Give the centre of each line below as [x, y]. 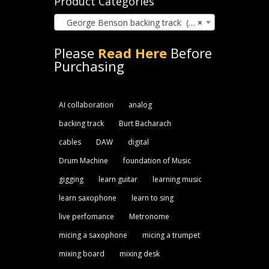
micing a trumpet [171, 235]
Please [76, 53]
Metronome [149, 216]
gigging [71, 179]
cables [70, 142]
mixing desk [139, 253]
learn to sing [152, 198]
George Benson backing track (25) [124, 22]
